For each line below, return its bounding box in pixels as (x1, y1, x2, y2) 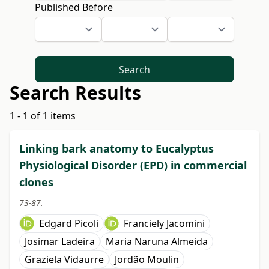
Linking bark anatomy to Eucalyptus (19, 141, 214, 156)
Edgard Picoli (39, 217, 98, 231)
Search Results (10, 80, 141, 106)
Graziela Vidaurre (25, 253, 104, 267)
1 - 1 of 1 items (10, 109, 76, 123)
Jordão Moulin (115, 253, 179, 267)
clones (19, 175, 53, 190)
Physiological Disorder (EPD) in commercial (19, 158, 247, 173)
